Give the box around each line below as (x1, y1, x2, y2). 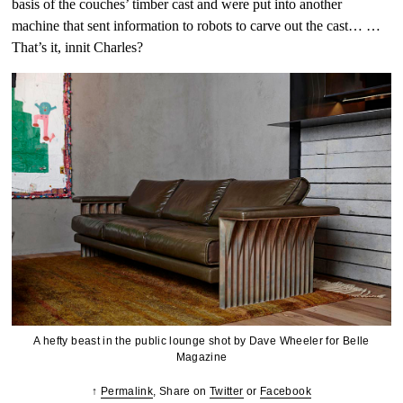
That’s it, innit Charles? (12, 40, 144, 56)
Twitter (210, 385, 244, 399)
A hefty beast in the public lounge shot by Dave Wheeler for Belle (33, 335, 370, 348)
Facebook (260, 385, 311, 399)
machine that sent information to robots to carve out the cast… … (12, 18, 381, 34)
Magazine (175, 351, 228, 364)
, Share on (153, 385, 210, 399)
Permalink (100, 385, 154, 399)
